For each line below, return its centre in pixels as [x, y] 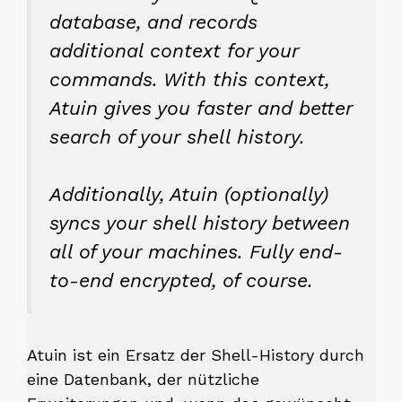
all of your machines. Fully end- [196, 252]
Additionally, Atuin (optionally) [189, 195]
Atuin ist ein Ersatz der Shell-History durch [196, 354]
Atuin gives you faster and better [201, 108]
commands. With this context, [189, 79]
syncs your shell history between [200, 223]
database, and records [153, 22]
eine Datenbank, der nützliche [143, 379]
